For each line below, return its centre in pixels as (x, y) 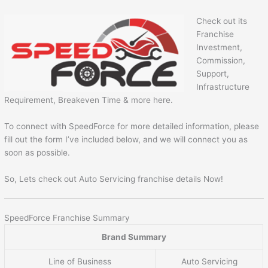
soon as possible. (37, 152)
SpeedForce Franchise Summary (67, 218)
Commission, (220, 60)
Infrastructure (223, 86)
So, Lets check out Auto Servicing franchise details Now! (114, 179)
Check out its (221, 21)
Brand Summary (134, 237)
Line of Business (80, 261)
